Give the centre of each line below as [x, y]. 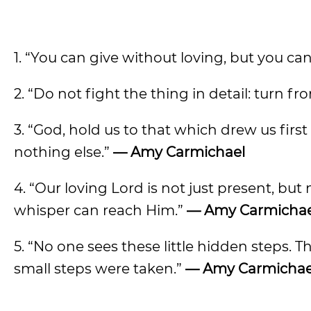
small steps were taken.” [100, 269]
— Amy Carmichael [179, 152]
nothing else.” [64, 152]
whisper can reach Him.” [100, 210]
